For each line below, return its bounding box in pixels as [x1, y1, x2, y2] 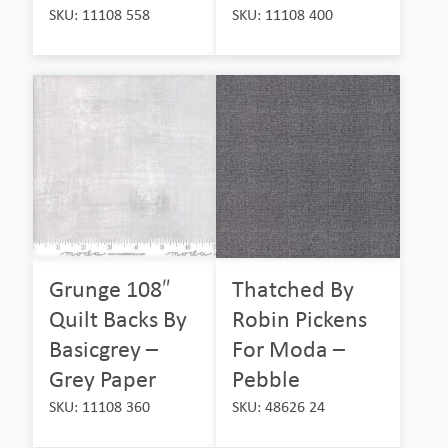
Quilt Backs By [49, 304, 187, 334]
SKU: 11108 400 [232, 4, 334, 24]
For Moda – [232, 334, 346, 364]
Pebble [232, 364, 301, 394]
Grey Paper [49, 364, 156, 394]
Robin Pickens [232, 304, 368, 334]
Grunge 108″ [49, 274, 171, 304]
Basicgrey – [49, 334, 158, 364]
